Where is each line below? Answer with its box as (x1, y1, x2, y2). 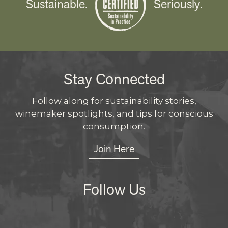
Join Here (94, 141, 134, 155)
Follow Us (82, 179, 146, 199)
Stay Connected (63, 69, 165, 89)
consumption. (83, 121, 145, 131)
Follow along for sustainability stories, (32, 95, 196, 106)
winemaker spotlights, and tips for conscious (15, 108, 213, 119)
